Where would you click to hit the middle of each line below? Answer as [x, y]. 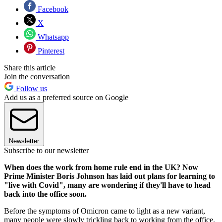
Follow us [30, 88]
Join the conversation [37, 76]
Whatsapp [52, 37]
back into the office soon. [45, 194]
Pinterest [50, 51]
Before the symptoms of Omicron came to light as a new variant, [105, 211]
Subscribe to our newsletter [46, 150]
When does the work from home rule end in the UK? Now [101, 167]
